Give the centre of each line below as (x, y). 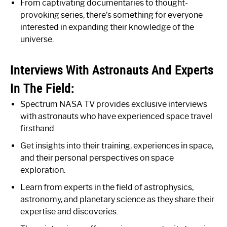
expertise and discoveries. (69, 211)
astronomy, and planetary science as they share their (117, 199)
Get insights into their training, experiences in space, (117, 145)
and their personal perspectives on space (97, 158)
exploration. (43, 170)
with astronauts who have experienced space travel (116, 116)
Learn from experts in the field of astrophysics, (107, 187)
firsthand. (38, 128)
